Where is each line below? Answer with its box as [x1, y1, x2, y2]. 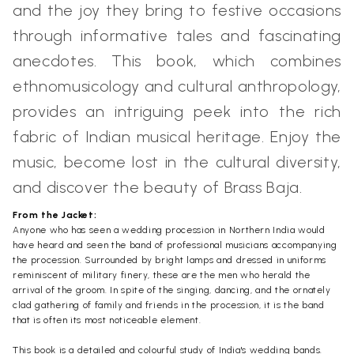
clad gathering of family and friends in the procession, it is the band [13, 299, 325, 311]
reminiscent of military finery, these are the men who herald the [13, 269, 311, 281]
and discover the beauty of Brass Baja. [13, 177, 303, 197]
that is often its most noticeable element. [13, 314, 201, 326]
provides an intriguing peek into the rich [13, 101, 341, 121]
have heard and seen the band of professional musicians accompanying [13, 239, 337, 250]
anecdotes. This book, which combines [13, 51, 341, 70]
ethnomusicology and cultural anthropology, [13, 76, 341, 96]
